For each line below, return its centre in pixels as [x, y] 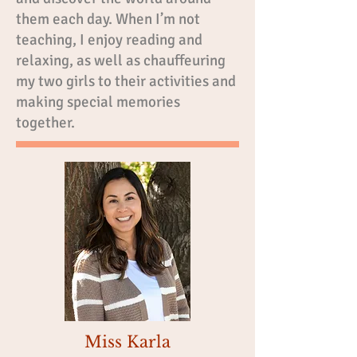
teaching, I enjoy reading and [109, 40]
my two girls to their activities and [126, 81]
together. [45, 123]
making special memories [98, 102]
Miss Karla [127, 342]
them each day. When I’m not [108, 19]
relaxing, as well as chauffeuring [121, 61]
